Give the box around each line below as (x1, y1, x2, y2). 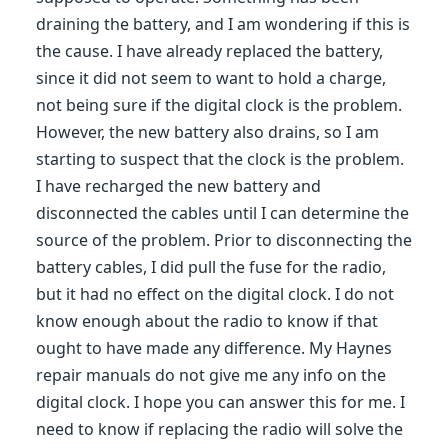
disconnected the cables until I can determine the (36, 202, 409, 224)
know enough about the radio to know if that (36, 310, 378, 332)
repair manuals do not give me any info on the (36, 364, 386, 386)
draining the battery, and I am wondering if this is (36, 13, 410, 35)
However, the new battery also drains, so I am (36, 121, 379, 143)
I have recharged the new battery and (36, 175, 321, 197)
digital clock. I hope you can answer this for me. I (36, 391, 405, 413)
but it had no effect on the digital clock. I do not (36, 283, 394, 305)
